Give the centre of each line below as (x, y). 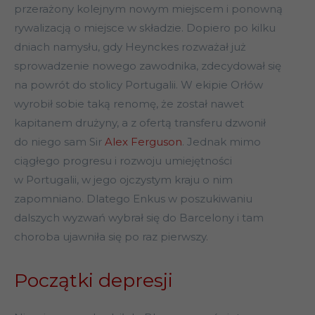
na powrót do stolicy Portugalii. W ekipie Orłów (139, 85)
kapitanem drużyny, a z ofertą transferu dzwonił (140, 123)
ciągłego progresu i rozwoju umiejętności (123, 161)
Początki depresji (94, 281)
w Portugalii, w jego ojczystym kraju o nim (123, 180)
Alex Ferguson (143, 142)
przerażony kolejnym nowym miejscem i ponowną (148, 9)
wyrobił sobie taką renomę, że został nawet (129, 104)
